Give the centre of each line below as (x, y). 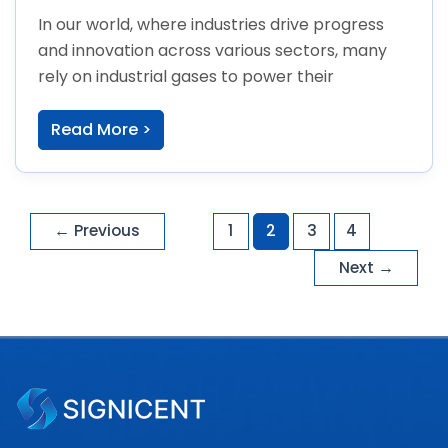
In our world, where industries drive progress (210, 25)
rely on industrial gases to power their (185, 77)
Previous (105, 231)
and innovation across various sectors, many (212, 51)
